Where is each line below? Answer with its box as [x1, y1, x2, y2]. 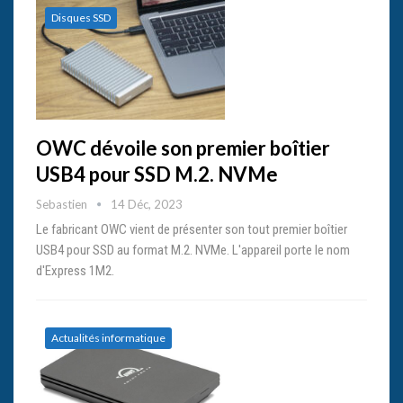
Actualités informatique [51, 330, 166, 345]
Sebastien [36, 196, 90, 211]
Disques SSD [51, 11, 111, 25]
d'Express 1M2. [36, 262, 114, 279]
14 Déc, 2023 [111, 196, 183, 211]
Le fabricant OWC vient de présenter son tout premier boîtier [36, 220, 347, 237]
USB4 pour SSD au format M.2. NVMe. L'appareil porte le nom [36, 241, 350, 258]
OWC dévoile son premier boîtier [36, 135, 330, 160]
